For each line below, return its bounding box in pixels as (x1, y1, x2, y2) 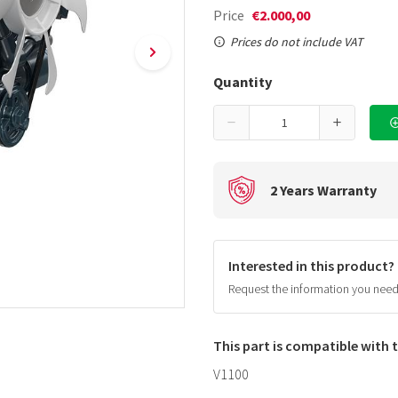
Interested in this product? (228, 257, 394, 275)
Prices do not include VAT (230, 34, 363, 50)
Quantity (213, 73, 273, 91)
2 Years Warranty (270, 181, 377, 199)
